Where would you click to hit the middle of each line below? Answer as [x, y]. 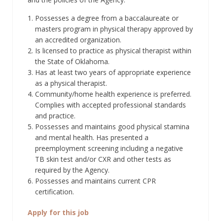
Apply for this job [58, 212]
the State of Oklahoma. [72, 61]
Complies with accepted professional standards [110, 105]
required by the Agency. [72, 170]
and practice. [55, 115]
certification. [55, 191]
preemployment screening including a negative [109, 148]
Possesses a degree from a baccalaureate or [107, 18]
